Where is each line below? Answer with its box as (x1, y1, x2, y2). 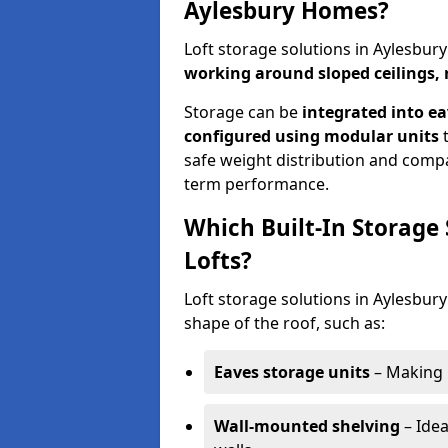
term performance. (184, 173, 329, 195)
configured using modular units (184, 125, 439, 147)
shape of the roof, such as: (184, 312, 385, 334)
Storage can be (184, 101, 302, 123)
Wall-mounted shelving (214, 415, 400, 437)
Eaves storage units (214, 361, 370, 383)
